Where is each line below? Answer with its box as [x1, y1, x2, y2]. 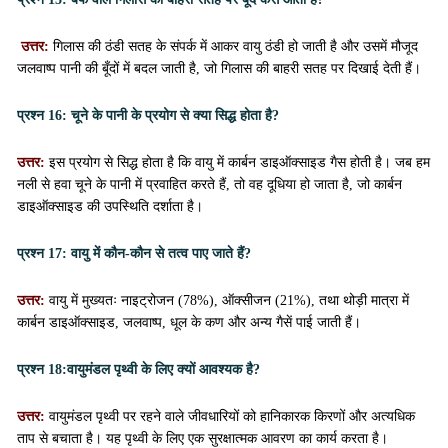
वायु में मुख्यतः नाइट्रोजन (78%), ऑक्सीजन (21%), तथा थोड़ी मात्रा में [49, 293, 409, 308]
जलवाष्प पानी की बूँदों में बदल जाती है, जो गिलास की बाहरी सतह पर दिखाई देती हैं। [17, 61, 421, 76]
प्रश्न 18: [17, 362, 67, 377]
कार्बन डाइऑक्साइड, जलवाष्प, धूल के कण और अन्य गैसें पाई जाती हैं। [17, 315, 361, 330]
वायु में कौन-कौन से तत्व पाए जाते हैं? [67, 246, 251, 261]
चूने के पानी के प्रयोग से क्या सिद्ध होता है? [67, 108, 279, 123]
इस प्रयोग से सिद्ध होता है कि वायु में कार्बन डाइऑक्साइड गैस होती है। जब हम [49, 155, 430, 170]
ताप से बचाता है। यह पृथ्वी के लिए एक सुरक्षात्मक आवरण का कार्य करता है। [17, 431, 388, 446]
